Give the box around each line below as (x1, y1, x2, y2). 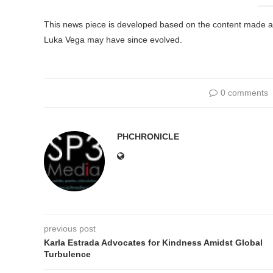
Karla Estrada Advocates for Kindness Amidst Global (44, 238, 263, 247)
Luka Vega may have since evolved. (44, 35, 182, 44)
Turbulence (44, 249, 91, 259)
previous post (44, 224, 96, 233)
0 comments (220, 88, 268, 97)
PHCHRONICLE (117, 132, 179, 141)
